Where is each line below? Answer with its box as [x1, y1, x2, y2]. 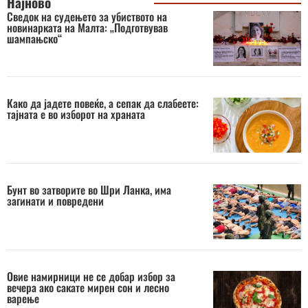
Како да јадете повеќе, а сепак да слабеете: [7, 94, 199, 111]
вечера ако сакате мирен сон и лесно [7, 278, 169, 296]
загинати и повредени [7, 192, 104, 209]
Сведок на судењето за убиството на [7, 8, 167, 25]
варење [7, 289, 39, 307]
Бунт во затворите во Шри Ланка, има [7, 181, 171, 198]
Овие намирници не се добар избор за [7, 267, 175, 285]
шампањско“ [7, 30, 62, 47]
